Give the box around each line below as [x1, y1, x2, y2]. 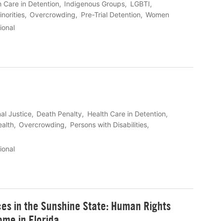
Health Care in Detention [87, 109, 166, 118]
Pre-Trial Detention [80, 10, 141, 19]
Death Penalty [37, 109, 82, 118]
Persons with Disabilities [70, 120, 147, 129]
